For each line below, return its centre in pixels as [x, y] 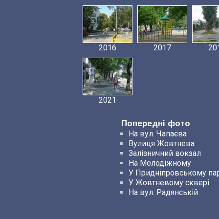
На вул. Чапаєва [158, 134]
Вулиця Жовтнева [162, 143]
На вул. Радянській [163, 192]
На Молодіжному [160, 163]
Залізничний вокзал [165, 153]
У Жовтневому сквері [169, 183]
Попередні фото [156, 123]
